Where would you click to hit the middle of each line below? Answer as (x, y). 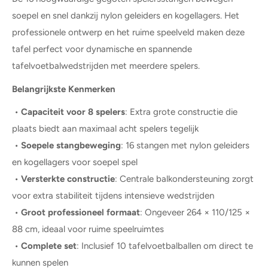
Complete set (48, 246)
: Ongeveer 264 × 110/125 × (195, 213)
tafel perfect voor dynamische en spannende (102, 49)
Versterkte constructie (68, 179)
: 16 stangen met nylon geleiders (185, 146)
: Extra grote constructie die (181, 112)
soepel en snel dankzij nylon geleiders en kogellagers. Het (126, 16)
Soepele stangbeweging (71, 146)
